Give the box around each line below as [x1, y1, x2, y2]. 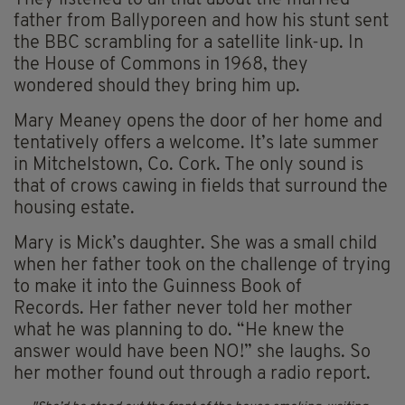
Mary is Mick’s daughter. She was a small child [14, 235, 377, 254]
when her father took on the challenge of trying [14, 257, 391, 276]
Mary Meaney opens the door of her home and [14, 113, 382, 132]
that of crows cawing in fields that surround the [14, 178, 388, 197]
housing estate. [14, 200, 135, 219]
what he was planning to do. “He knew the [14, 322, 344, 341]
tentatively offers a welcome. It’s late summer [14, 135, 379, 154]
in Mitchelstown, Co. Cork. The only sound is [14, 156, 363, 175]
